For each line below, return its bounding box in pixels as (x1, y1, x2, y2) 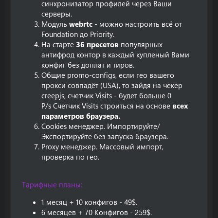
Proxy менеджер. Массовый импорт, (41, 142, 163, 151)
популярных (119, 39, 163, 49)
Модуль (41, 19, 69, 29)
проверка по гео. (41, 152, 99, 162)
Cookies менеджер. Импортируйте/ (41, 121, 160, 131)
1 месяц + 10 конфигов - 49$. (41, 197, 137, 207)
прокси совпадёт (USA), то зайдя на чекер (41, 80, 182, 90)
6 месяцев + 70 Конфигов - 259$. (41, 207, 152, 217)
